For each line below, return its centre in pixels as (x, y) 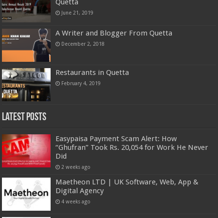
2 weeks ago (76, 167)
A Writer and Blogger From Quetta (114, 33)
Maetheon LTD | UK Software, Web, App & (127, 182)
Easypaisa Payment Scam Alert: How (116, 138)
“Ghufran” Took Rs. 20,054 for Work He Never (132, 147)
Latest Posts (24, 117)
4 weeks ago (76, 201)
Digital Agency (80, 191)
